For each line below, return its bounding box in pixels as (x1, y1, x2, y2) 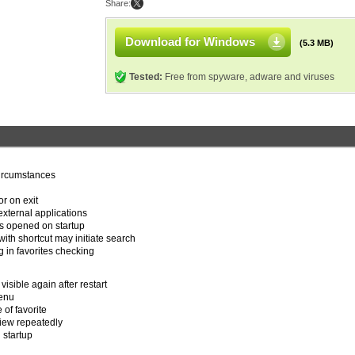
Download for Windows (125, 35, 255, 48)
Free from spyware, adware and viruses (162, 71, 334, 82)
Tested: (129, 71, 162, 82)
